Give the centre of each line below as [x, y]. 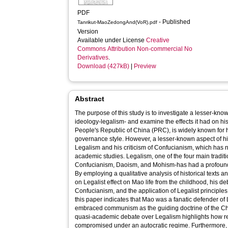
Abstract [90, 99]
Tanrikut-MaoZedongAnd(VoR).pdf [118, 22]
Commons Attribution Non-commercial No [135, 49]
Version [89, 32]
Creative [158, 40]
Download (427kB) [104, 66]
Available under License [112, 40]
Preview [145, 66]
